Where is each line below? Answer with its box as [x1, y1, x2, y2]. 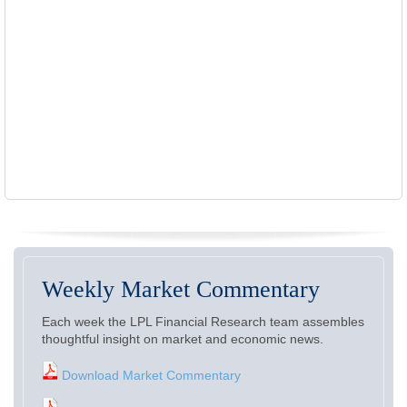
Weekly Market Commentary [42, 276, 320, 303]
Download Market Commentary [58, 368, 241, 382]
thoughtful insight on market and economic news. [42, 332, 323, 346]
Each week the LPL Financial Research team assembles [42, 314, 364, 329]
